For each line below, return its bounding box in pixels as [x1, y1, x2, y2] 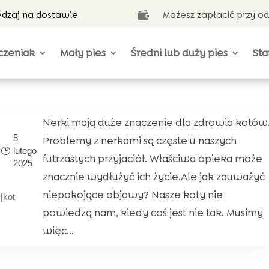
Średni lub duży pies [131, 46, 228, 59]
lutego [13, 145, 37, 156]
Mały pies [60, 46, 106, 59]
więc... [42, 224, 74, 237]
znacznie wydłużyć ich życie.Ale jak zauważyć [42, 170, 265, 183]
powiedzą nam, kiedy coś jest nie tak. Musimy [42, 206, 263, 219]
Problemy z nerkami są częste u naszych [42, 134, 237, 147]
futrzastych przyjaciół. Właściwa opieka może [42, 152, 262, 165]
